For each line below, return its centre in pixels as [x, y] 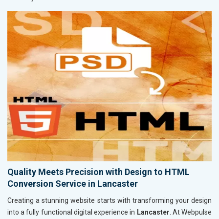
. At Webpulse [191, 212]
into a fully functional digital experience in [72, 212]
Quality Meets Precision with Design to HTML [99, 172]
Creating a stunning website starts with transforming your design [109, 200]
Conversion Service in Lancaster [73, 183]
